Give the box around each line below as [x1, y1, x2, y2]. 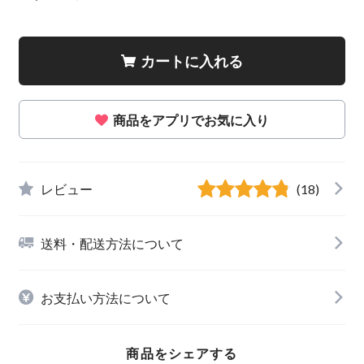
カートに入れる [141, 52, 243, 71]
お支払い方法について [40, 289, 171, 305]
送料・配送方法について [40, 235, 184, 251]
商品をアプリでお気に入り [113, 112, 269, 128]
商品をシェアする [126, 345, 238, 362]
